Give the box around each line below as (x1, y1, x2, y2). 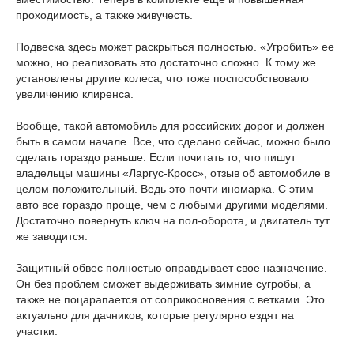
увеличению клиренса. (16, 88, 134, 100)
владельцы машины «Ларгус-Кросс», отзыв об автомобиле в (16, 167, 330, 179)
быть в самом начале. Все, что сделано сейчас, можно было (16, 135, 330, 148)
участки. (16, 325, 58, 337)
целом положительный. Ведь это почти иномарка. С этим (16, 183, 314, 195)
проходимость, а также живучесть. (16, 9, 193, 21)
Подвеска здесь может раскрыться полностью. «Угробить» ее (16, 40, 334, 53)
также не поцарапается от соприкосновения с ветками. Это (16, 293, 325, 306)
